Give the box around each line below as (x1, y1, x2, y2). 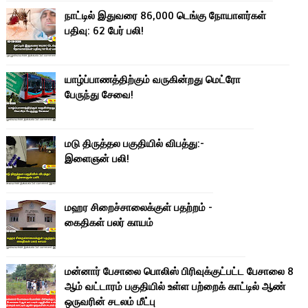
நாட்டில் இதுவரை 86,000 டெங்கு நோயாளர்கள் (65, 9, 267, 22)
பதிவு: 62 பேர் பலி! (65, 24, 144, 37)
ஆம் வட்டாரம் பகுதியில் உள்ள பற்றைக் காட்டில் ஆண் (65, 280, 286, 293)
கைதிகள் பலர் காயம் (65, 216, 154, 229)
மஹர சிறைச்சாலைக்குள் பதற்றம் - (65, 201, 213, 214)
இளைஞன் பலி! (65, 152, 130, 165)
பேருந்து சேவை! (65, 88, 134, 101)
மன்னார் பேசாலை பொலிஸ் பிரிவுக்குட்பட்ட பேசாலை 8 (65, 265, 294, 278)
